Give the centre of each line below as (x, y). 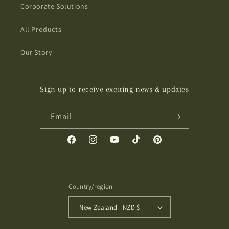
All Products (41, 29)
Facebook (82, 145)
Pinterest (167, 145)
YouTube (123, 145)
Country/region (91, 186)
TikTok (141, 145)
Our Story (36, 52)
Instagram (105, 145)
